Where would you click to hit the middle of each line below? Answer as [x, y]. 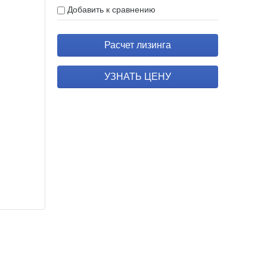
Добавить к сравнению [110, 10]
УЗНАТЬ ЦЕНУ [138, 77]
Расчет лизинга [138, 45]
